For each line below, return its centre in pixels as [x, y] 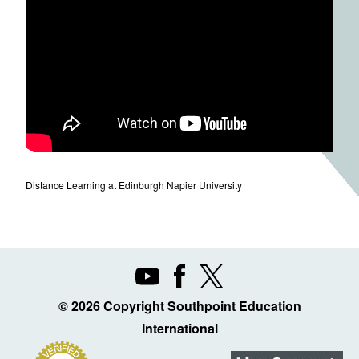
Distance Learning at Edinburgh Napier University [134, 184]
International [179, 328]
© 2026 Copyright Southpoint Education [179, 305]
